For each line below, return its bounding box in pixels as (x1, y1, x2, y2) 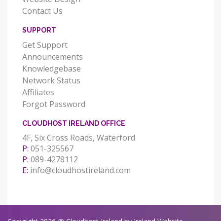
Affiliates (22, 86, 54, 98)
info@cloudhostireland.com (30, 164, 131, 176)
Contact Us (22, 5, 63, 16)
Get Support (22, 39, 68, 50)
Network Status (22, 74, 80, 86)
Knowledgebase (22, 63, 81, 74)
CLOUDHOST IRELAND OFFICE (22, 119, 125, 127)
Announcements (22, 51, 83, 62)
